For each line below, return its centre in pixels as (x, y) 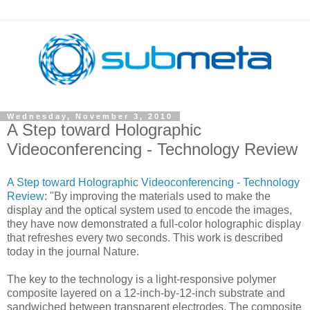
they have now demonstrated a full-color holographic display (154, 224)
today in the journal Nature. (73, 251)
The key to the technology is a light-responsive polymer (142, 279)
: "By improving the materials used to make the (157, 196)
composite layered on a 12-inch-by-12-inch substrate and (146, 293)
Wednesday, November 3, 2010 (90, 116)
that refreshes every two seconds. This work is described (145, 237)
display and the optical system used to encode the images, (149, 210)
